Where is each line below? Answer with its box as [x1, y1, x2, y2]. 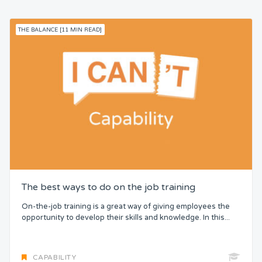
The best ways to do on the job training [22, 181, 195, 194]
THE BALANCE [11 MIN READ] [18, 26, 102, 33]
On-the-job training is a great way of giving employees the [22, 202, 230, 212]
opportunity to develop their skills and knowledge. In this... [22, 213, 230, 223]
